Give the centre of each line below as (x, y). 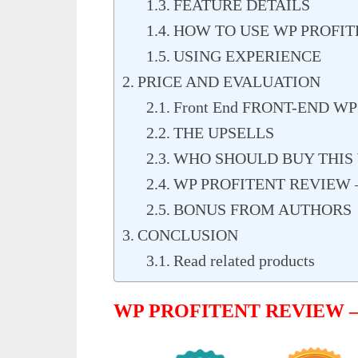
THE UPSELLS (224, 133)
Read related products (244, 261)
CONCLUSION (188, 235)
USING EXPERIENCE (247, 56)
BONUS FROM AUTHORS (263, 210)
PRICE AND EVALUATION (229, 82)
